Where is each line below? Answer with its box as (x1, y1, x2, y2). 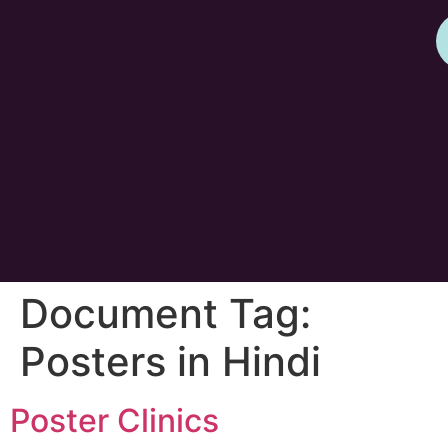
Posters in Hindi (20, 337, 321, 386)
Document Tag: (20, 289, 311, 338)
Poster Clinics (10, 401, 219, 440)
